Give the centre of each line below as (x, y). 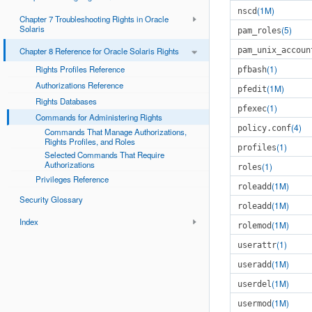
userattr (257, 245)
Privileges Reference (72, 179)
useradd (255, 265)
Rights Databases (66, 101)
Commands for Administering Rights (99, 117)
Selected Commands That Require (104, 154)
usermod (255, 304)
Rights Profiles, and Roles (90, 141)
